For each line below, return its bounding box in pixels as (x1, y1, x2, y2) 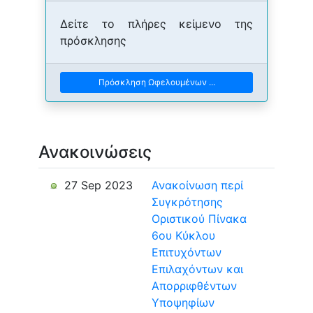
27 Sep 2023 (61, 178, 133, 192)
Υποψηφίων (152, 296, 214, 310)
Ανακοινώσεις (38, 142, 152, 162)
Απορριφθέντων (152, 279, 237, 293)
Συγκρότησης (152, 195, 223, 209)
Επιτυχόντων (152, 245, 221, 259)
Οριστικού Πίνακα (152, 212, 247, 226)
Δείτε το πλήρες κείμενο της (60, 17, 253, 31)
